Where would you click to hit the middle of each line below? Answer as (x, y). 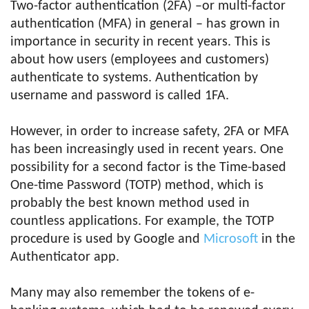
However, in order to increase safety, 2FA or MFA (150, 132)
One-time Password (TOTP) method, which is (137, 186)
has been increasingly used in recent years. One (147, 150)
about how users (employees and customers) (140, 60)
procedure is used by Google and (107, 239)
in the (277, 239)
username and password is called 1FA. (120, 96)
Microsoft (231, 239)
